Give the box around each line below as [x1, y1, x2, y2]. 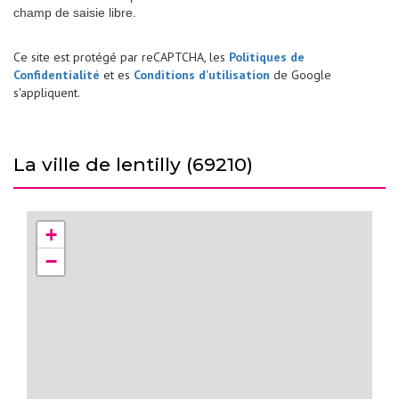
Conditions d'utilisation [134, 66, 270, 83]
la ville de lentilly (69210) [25, 152, 253, 175]
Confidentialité [13, 66, 100, 83]
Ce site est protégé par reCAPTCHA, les [13, 48, 229, 65]
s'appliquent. [13, 84, 80, 101]
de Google [270, 66, 331, 83]
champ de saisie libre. [13, 4, 136, 20]
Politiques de [229, 48, 305, 65]
